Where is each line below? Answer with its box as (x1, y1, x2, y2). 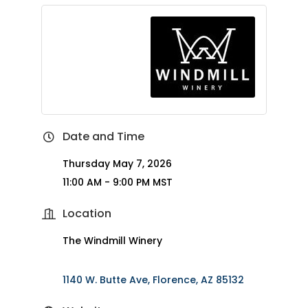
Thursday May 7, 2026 (62, 156, 172, 170)
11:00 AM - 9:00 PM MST (62, 175, 173, 189)
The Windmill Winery (62, 233, 165, 247)
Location (62, 205, 111, 221)
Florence (152, 272, 196, 287)
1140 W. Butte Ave (62, 272, 148, 287)
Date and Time (62, 128, 144, 144)
